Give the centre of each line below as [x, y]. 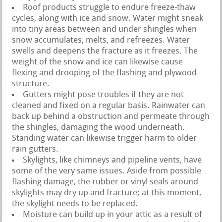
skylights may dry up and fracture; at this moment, [107, 193]
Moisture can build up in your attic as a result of [113, 215]
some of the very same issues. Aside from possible [107, 171]
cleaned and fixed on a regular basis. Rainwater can [109, 106]
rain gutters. [35, 149]
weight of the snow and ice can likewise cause [98, 62]
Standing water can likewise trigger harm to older [105, 138]
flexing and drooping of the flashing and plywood [105, 73]
